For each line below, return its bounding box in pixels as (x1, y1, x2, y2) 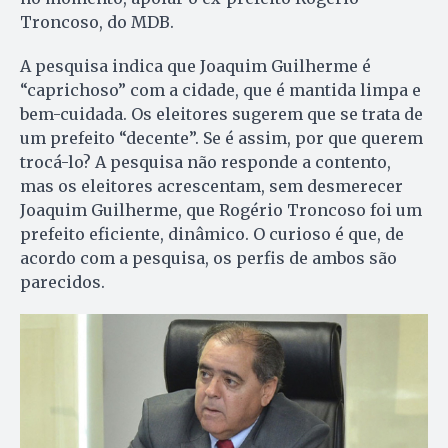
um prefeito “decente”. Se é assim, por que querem (20, 127, 423, 148)
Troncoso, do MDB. (20, 11, 174, 32)
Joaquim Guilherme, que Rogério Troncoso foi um (20, 199, 422, 220)
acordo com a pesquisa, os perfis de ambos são (20, 247, 397, 268)
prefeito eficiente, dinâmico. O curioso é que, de (20, 223, 404, 244)
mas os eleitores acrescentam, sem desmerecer (20, 175, 403, 196)
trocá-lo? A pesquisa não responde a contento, (20, 151, 391, 172)
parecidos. (20, 271, 105, 292)
